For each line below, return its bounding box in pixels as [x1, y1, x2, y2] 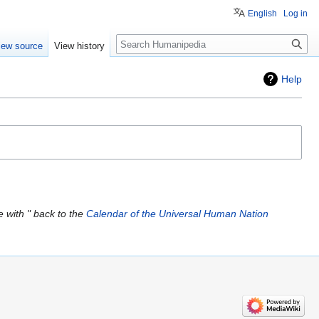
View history [54, 41, 105, 52]
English [248, 9, 277, 19]
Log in [283, 9, 308, 19]
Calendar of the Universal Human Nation [85, 207, 268, 219]
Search [115, 33, 163, 50]
